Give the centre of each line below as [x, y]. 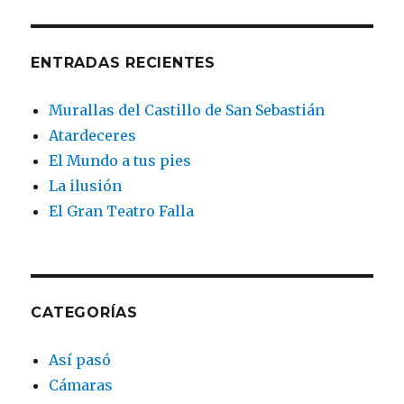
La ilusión [86, 186]
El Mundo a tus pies [120, 161]
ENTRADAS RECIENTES [123, 63]
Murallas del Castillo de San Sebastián [187, 110]
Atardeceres [93, 136]
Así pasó [80, 360]
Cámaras [81, 386]
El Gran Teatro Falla [122, 211]
